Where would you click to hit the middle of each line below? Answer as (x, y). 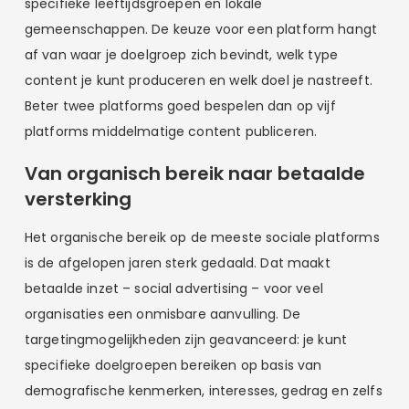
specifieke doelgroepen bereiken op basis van (173, 365)
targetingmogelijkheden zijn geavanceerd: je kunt (186, 339)
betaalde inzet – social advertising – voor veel (173, 288)
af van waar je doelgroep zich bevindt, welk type (181, 55)
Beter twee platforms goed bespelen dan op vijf (180, 106)
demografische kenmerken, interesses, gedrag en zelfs (203, 390)
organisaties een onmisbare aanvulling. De (163, 314)
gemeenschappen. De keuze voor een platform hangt (201, 30)
